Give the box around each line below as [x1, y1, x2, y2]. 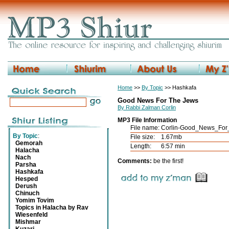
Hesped [15, 175, 38, 182]
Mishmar [15, 218, 41, 225]
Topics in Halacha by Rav [15, 204, 88, 211]
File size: [130, 133, 155, 141]
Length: [130, 143, 151, 150]
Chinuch [15, 190, 39, 197]
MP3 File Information [118, 117, 177, 124]
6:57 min [159, 143, 185, 150]
